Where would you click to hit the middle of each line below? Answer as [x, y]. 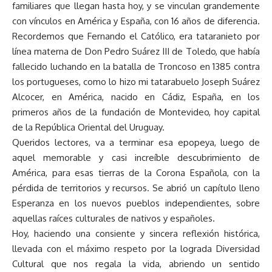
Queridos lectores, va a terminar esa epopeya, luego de [136, 143]
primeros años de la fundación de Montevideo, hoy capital [136, 112]
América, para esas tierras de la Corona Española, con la [136, 173]
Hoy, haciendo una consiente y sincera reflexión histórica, [136, 234]
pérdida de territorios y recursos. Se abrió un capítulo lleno [136, 188]
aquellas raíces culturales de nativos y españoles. [114, 219]
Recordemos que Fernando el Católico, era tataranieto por [136, 36]
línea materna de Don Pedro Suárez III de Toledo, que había [136, 52]
